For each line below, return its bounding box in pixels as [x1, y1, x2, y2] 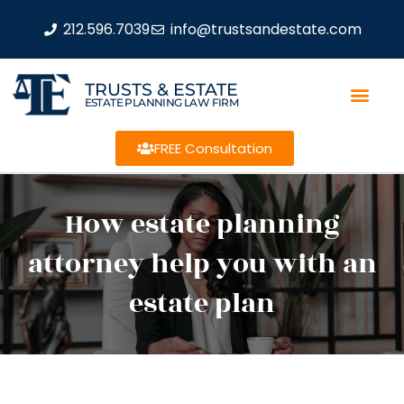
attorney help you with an [27, 243, 377, 285]
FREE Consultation [153, 139, 272, 158]
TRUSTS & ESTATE [84, 78, 238, 100]
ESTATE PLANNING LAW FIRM [84, 95, 239, 109]
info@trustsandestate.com [170, 18, 362, 40]
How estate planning [64, 204, 340, 245]
